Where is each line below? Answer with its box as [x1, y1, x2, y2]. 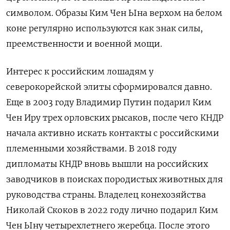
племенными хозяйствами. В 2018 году [6, 143, 177, 154]
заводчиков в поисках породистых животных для [6, 174, 223, 185]
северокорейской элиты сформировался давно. [6, 82, 212, 92]
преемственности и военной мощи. [6, 39, 162, 49]
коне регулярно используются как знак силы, [6, 23, 203, 34]
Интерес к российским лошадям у [6, 66, 154, 77]
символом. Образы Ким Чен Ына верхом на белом [6, 8, 222, 18]
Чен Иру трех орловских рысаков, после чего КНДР [6, 112, 223, 123]
